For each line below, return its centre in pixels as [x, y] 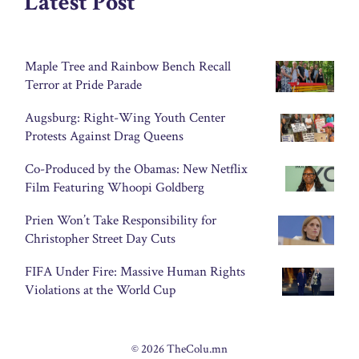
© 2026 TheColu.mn [179, 349]
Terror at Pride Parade [83, 85]
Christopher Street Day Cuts [100, 239]
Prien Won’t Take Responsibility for [121, 221]
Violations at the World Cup [100, 290]
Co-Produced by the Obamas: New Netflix [136, 169]
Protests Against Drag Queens [104, 137]
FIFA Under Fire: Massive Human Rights [135, 272]
